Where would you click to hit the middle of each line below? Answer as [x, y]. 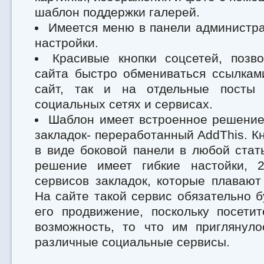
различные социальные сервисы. [132, 242]
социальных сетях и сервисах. [124, 104]
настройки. [67, 43]
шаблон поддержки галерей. [117, 12]
